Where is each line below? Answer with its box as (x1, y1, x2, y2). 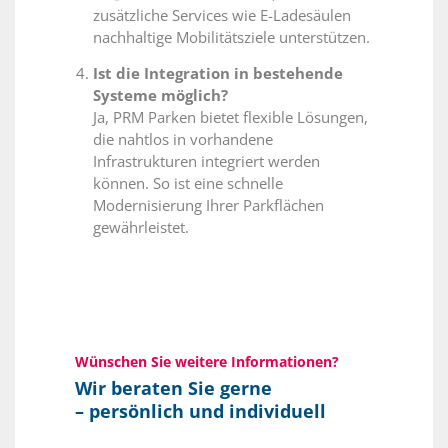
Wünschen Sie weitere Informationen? (75, 352, 339, 372)
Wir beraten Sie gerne (75, 376, 272, 401)
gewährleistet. (93, 217, 189, 238)
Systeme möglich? (93, 85, 228, 106)
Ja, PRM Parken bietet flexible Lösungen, (93, 107, 368, 128)
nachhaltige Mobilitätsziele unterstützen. (93, 27, 370, 48)
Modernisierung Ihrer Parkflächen (93, 195, 324, 216)
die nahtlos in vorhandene (93, 129, 273, 150)
